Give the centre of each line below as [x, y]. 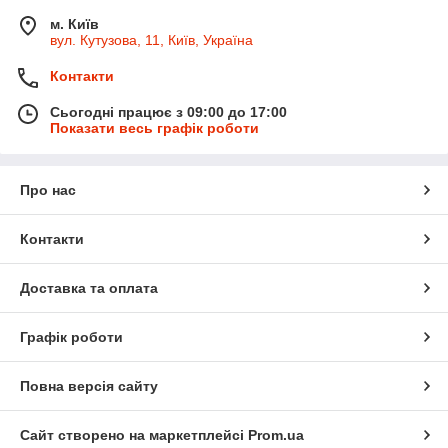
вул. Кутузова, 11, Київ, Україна [151, 39]
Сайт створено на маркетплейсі [134, 434]
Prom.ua [276, 434]
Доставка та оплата [89, 287]
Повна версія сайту [89, 385]
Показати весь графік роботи [154, 127]
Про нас [48, 189]
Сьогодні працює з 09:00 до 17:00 [168, 111]
